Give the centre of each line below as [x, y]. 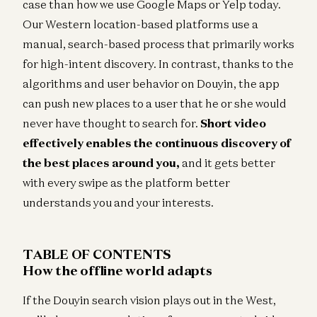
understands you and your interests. [118, 202]
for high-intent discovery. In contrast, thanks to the [158, 63]
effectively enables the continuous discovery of [157, 143]
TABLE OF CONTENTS [97, 254]
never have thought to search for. [111, 123]
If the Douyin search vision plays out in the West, [149, 300]
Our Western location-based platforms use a [140, 24]
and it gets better [227, 162]
